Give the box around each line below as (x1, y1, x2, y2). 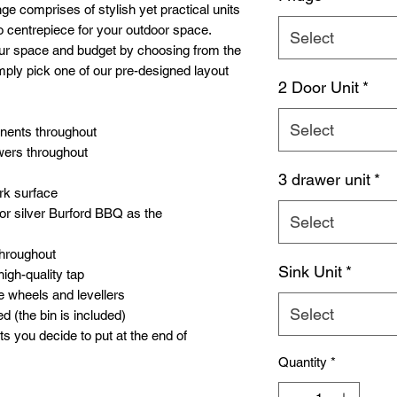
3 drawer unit (277, 169, 370, 189)
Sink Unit (277, 261, 342, 281)
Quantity (277, 354, 327, 370)
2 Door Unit (277, 77, 359, 97)
